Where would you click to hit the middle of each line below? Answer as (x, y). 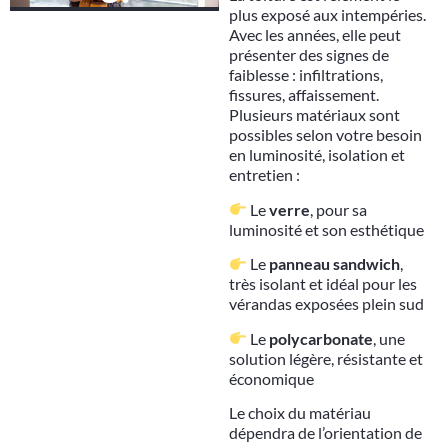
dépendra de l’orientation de (325, 433)
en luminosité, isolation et (316, 155)
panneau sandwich (335, 264)
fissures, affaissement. (303, 95)
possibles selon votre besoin (325, 135)
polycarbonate (321, 338)
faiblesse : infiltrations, (305, 75)
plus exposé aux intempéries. (327, 15)
